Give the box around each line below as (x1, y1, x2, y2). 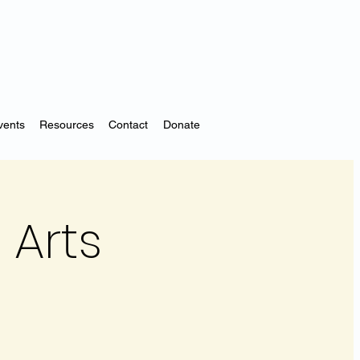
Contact (108, 117, 149, 131)
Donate (162, 117, 200, 131)
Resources (39, 117, 94, 131)
